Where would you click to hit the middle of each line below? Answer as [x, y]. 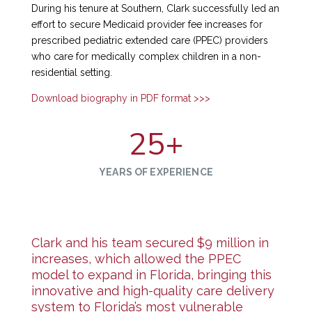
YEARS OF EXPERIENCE [156, 172]
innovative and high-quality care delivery [153, 291]
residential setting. [71, 72]
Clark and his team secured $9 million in [150, 243]
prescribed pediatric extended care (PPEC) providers [149, 40]
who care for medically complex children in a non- [146, 56]
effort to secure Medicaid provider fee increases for [147, 24]
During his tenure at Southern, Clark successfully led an [155, 8]
